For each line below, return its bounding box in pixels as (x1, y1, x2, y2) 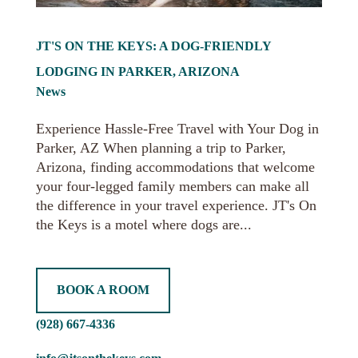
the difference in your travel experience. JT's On (35, 197, 316, 213)
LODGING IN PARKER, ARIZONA (35, 64, 240, 78)
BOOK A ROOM (56, 283, 149, 297)
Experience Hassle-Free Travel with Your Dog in (35, 120, 319, 137)
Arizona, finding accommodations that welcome (35, 158, 315, 175)
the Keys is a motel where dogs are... (35, 216, 252, 233)
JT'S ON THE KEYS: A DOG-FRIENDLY (35, 38, 271, 53)
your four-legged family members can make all (35, 177, 309, 194)
